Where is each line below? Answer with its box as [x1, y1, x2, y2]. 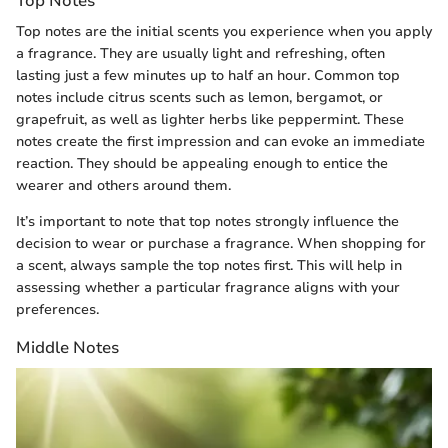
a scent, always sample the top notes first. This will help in [16, 255, 402, 275]
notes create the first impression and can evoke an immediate [16, 131, 425, 151]
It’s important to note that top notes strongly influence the [16, 211, 399, 231]
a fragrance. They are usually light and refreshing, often [16, 43, 385, 63]
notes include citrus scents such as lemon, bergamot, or [16, 87, 383, 107]
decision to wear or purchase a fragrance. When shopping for [16, 233, 426, 253]
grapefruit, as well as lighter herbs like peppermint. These [16, 109, 404, 129]
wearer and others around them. [16, 175, 231, 195]
